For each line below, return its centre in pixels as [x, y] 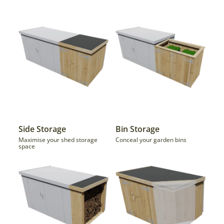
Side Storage [42, 129]
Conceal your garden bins [151, 139]
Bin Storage [138, 129]
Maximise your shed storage [58, 139]
